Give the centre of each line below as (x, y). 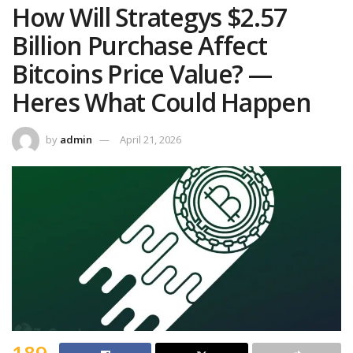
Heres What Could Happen (162, 102)
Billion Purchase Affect (139, 46)
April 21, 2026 (150, 140)
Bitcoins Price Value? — (142, 74)
